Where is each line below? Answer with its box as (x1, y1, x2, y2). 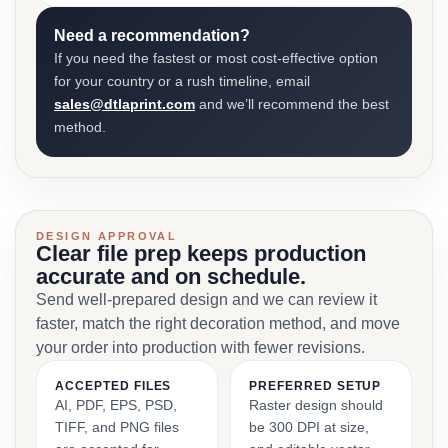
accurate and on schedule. (36, 264, 306, 289)
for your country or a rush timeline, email (54, 73, 310, 89)
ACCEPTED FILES (55, 379, 172, 393)
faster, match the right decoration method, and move (36, 315, 400, 332)
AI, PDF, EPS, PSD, (55, 397, 177, 413)
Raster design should (249, 397, 383, 413)
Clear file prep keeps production (36, 241, 366, 266)
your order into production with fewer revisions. (36, 339, 365, 356)
